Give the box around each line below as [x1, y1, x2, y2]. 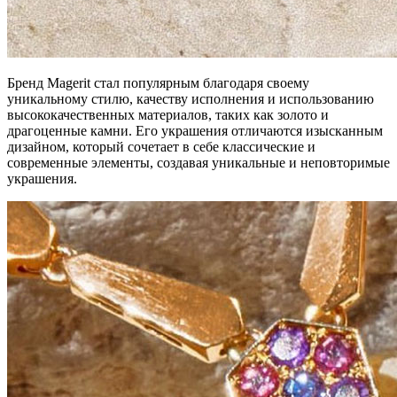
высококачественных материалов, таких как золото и [7, 107, 329, 123]
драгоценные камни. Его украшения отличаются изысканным [7, 123, 383, 139]
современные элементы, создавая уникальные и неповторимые [7, 155, 390, 171]
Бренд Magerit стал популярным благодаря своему [7, 75, 309, 91]
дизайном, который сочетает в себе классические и [7, 139, 315, 155]
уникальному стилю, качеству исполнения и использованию [7, 91, 374, 107]
